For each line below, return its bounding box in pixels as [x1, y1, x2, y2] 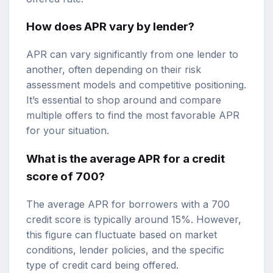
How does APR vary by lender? [26, 19, 194, 34]
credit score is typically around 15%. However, [26, 213, 241, 225]
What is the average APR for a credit [26, 151, 225, 166]
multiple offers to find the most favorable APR [26, 109, 239, 122]
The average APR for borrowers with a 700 [26, 197, 230, 210]
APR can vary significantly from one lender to [26, 48, 238, 61]
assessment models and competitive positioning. [26, 79, 246, 91]
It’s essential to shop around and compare [26, 94, 221, 107]
